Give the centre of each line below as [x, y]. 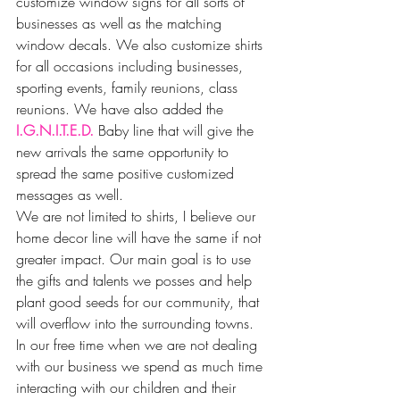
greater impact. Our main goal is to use [136, 259]
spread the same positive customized [127, 174]
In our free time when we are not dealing [139, 345]
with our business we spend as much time [142, 367]
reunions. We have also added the [122, 109]
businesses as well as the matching [121, 24]
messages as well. [70, 195]
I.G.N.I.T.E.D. [55, 131]
